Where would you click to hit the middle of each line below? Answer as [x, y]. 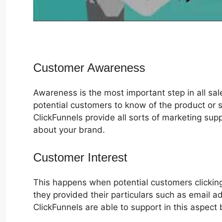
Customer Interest [82, 158]
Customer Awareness [89, 67]
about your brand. [69, 130]
